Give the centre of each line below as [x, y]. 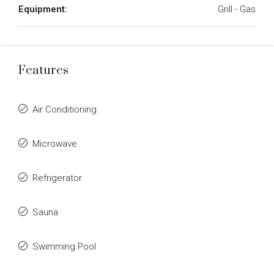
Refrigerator [57, 178]
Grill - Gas [237, 9]
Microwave [55, 144]
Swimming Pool [64, 246]
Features [43, 71]
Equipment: [43, 9]
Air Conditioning [65, 109]
